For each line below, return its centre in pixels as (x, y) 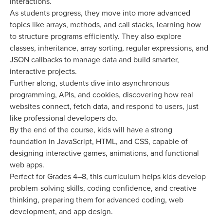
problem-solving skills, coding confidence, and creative (103, 188)
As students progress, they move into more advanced (100, 13)
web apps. (27, 165)
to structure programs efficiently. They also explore (96, 36)
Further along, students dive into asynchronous (90, 83)
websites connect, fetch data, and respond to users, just (104, 106)
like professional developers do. (64, 118)
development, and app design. (61, 211)
